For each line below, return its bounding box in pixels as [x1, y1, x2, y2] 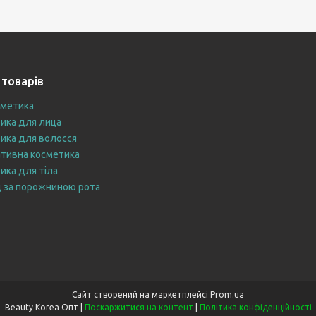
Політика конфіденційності [199, 302, 312, 312]
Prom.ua [210, 289, 244, 299]
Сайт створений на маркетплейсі [72, 289, 210, 299]
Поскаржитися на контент [84, 302, 193, 312]
